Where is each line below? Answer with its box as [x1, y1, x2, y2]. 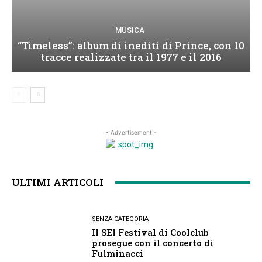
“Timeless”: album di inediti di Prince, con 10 [18, 39, 244, 53]
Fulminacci [92, 247, 144, 260]
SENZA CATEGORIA [92, 215, 149, 223]
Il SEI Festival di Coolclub [92, 226, 209, 239]
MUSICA [115, 26, 144, 35]
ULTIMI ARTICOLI [12, 175, 104, 189]
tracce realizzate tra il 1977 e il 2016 [40, 50, 222, 64]
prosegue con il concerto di [92, 237, 214, 249]
